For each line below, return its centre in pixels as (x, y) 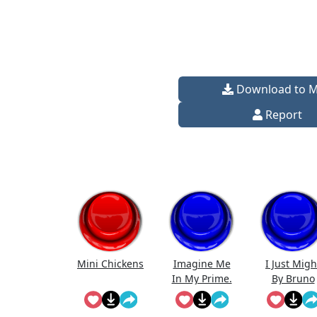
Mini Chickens (110, 264)
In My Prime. (202, 278)
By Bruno (293, 278)
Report (283, 115)
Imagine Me (202, 264)
